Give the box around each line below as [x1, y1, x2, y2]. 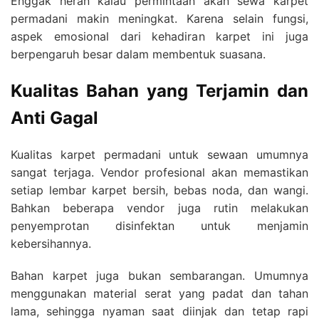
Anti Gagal [11, 108, 98, 129]
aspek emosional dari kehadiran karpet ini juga [11, 29, 308, 44]
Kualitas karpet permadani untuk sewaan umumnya [11, 147, 308, 162]
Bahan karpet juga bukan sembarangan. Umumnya [11, 268, 308, 283]
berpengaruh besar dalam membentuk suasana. [11, 47, 266, 62]
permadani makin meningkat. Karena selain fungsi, [11, 11, 308, 26]
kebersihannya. [11, 236, 91, 251]
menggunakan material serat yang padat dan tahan [11, 286, 308, 301]
